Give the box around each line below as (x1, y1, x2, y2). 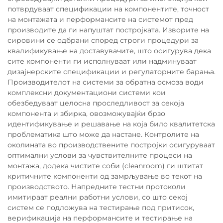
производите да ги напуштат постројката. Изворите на (7, 25, 209, 34)
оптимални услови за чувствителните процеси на (7, 151, 192, 160)
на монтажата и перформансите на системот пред (7, 15, 193, 24)
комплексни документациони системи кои (7, 88, 166, 97)
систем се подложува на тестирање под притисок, (7, 203, 194, 212)
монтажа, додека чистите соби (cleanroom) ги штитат (7, 161, 203, 170)
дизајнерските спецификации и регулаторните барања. (7, 67, 216, 76)
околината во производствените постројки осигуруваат (7, 140, 215, 149)
